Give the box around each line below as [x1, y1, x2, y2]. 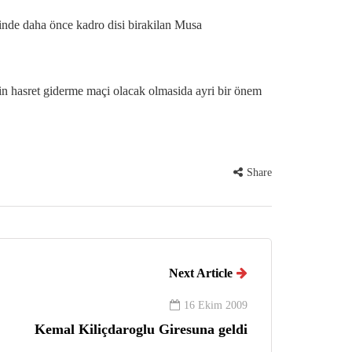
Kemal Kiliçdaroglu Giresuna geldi [35, 321, 247, 337]
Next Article [169, 266, 233, 280]
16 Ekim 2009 [184, 299, 247, 311]
